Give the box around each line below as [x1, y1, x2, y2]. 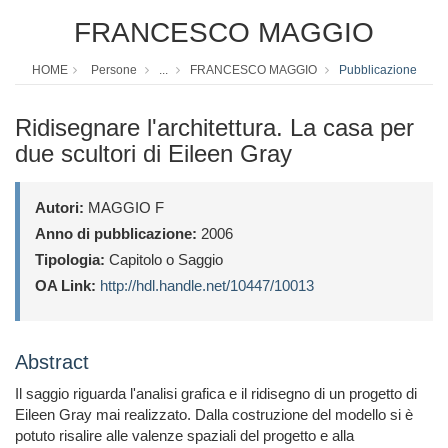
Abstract [15, 351, 89, 374]
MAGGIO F [84, 199, 164, 217]
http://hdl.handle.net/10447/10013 [100, 277, 314, 295]
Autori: [35, 199, 84, 217]
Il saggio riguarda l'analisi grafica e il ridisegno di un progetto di [15, 385, 417, 403]
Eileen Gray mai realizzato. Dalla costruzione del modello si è [15, 406, 413, 424]
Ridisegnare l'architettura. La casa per [15, 114, 414, 142]
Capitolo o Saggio [105, 251, 223, 269]
